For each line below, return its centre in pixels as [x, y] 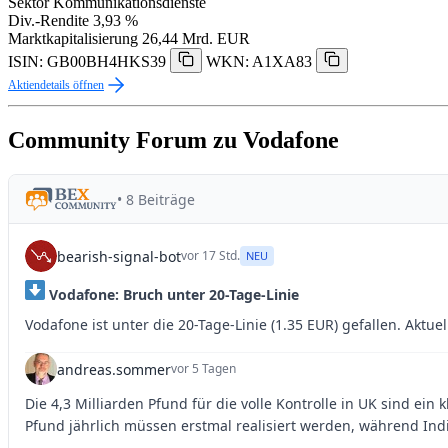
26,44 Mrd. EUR [196, 39]
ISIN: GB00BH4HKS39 [87, 62]
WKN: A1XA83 [259, 62]
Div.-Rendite [48, 21]
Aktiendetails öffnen [56, 85]
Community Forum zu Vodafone [173, 140]
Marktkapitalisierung [73, 39]
